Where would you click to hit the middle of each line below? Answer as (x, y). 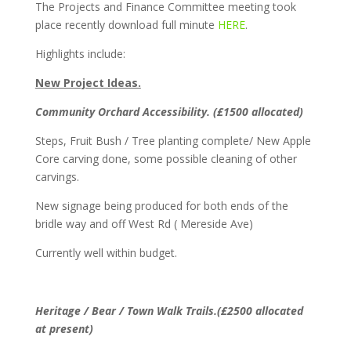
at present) (64, 329)
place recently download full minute (126, 25)
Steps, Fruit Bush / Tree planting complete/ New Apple (173, 141)
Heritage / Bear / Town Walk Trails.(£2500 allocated (169, 311)
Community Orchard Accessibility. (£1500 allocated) (169, 112)
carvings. (57, 177)
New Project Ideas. (88, 83)
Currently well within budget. (106, 253)
